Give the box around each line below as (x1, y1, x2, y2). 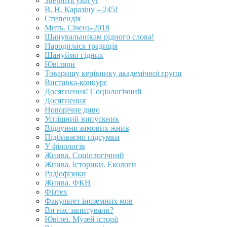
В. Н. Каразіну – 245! (45, 5, 118, 14)
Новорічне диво (45, 105, 100, 115)
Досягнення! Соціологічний (45, 87, 142, 96)
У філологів (45, 142, 85, 151)
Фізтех (45, 187, 67, 197)
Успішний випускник (45, 115, 119, 124)
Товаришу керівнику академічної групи (45, 69, 182, 78)
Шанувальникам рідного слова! (45, 32, 154, 42)
